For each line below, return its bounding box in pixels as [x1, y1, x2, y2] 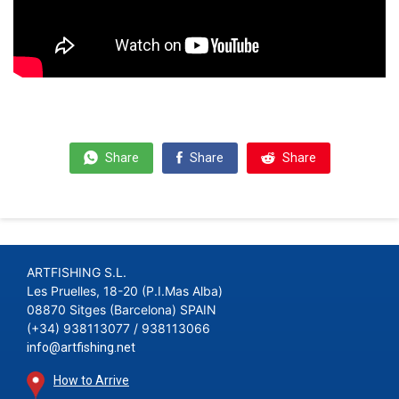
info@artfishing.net [27, 340, 135, 355]
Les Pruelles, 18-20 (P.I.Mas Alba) [27, 283, 223, 299]
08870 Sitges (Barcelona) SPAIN [27, 302, 216, 318]
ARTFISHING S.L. [27, 265, 126, 281]
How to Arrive [53, 373, 129, 388]
